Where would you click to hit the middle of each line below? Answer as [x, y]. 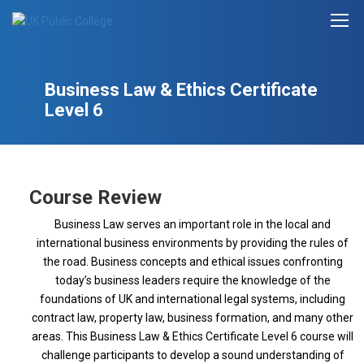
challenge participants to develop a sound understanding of [193, 355]
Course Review [95, 197]
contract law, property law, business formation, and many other [193, 318]
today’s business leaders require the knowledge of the [193, 280]
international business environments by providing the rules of [193, 243]
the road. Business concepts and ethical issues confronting [193, 262]
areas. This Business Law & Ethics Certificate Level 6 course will [193, 336]
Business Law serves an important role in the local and [193, 224]
